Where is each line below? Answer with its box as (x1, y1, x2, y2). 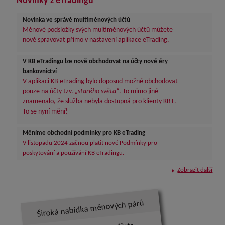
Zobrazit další (177, 167, 213, 174)
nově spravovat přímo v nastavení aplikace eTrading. (23, 36, 170, 44)
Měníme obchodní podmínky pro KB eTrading (23, 130, 146, 137)
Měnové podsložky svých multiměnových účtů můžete (23, 26, 173, 34)
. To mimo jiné (119, 87, 159, 95)
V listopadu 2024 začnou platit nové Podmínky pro (23, 140, 158, 147)
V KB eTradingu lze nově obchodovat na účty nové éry (23, 58, 168, 65)
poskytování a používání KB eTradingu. (23, 150, 125, 157)
